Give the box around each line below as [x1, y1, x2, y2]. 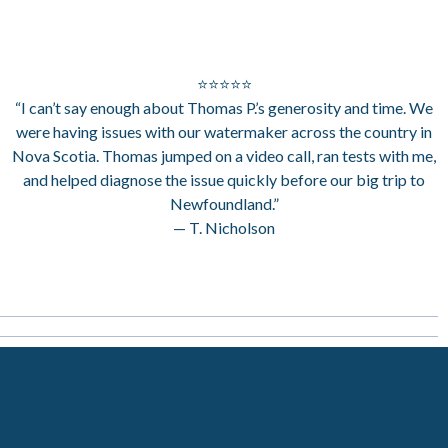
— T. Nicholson [173, 217, 275, 237]
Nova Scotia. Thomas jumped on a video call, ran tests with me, [12, 145, 436, 165]
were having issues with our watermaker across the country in [16, 121, 432, 141]
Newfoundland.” [169, 193, 279, 213]
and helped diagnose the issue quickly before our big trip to [23, 169, 425, 189]
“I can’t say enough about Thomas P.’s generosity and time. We [15, 97, 433, 117]
